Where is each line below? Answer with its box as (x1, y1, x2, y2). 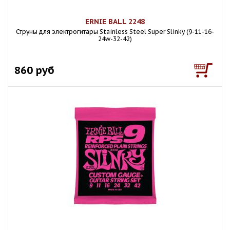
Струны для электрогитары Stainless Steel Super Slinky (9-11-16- (16, 28, 214, 35)
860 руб (14, 63, 54, 77)
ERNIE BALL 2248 (85, 17, 145, 26)
